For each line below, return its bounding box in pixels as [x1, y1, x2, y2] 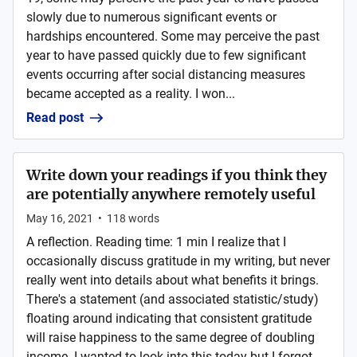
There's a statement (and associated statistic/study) [26, 292, 319, 307]
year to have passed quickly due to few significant [26, 48, 306, 63]
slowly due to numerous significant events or [26, 10, 277, 25]
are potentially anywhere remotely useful [26, 185, 316, 203]
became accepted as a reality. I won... [26, 86, 235, 101]
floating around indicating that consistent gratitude [26, 311, 312, 326]
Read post [26, 110, 84, 125]
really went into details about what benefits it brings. [26, 273, 319, 288]
